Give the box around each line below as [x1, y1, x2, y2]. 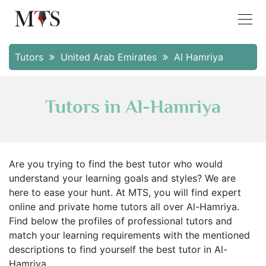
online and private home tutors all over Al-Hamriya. [9, 201, 239, 213]
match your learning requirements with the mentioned [9, 229, 250, 241]
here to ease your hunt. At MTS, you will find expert [9, 186, 241, 198]
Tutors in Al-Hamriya [45, 96, 221, 117]
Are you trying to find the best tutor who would [9, 158, 223, 170]
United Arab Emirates [61, 51, 160, 63]
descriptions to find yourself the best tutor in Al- [9, 243, 227, 255]
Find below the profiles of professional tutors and [9, 215, 232, 227]
